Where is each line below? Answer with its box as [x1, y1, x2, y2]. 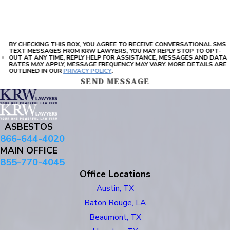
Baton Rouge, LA [84, 197, 146, 208]
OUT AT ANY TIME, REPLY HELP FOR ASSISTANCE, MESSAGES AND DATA [9, 53, 67, 62]
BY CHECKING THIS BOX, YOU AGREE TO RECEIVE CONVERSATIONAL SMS [9, 40, 226, 48]
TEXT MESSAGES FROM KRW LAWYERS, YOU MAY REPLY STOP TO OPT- [9, 46, 221, 55]
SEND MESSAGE [80, 75, 150, 87]
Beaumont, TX [89, 212, 141, 223]
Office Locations [80, 168, 150, 181]
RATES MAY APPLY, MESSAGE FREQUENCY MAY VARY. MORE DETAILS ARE [9, 60, 227, 68]
